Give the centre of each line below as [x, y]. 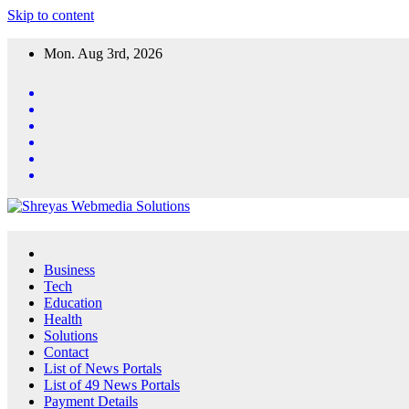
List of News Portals [103, 368]
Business [69, 270]
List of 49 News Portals [112, 385]
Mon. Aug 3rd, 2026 [103, 53]
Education [73, 303]
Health [63, 319]
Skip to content [51, 15]
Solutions [71, 336]
